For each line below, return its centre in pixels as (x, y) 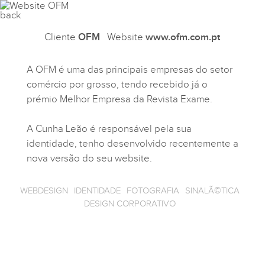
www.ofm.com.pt (183, 37)
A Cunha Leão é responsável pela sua (109, 129)
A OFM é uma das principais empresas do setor (129, 70)
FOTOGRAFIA (153, 191)
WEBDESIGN (44, 191)
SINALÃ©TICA (212, 191)
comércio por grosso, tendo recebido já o (117, 85)
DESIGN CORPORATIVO (130, 204)
